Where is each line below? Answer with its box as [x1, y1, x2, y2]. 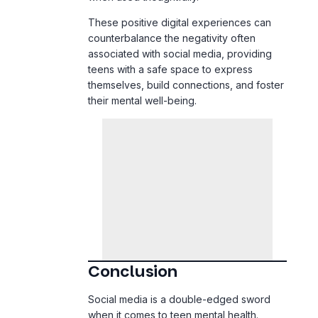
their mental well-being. [88, 57, 197, 70]
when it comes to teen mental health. [88, 270, 258, 283]
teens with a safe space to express [88, 26, 253, 38]
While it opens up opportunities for [88, 286, 251, 299]
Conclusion [88, 223, 177, 246]
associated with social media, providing [88, 10, 272, 23]
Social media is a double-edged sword [88, 255, 270, 268]
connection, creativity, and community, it [88, 302, 274, 314]
